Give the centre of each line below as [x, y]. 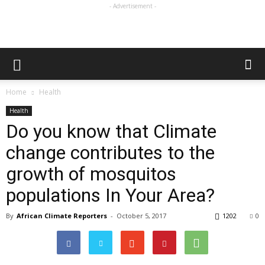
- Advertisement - [132, 6]
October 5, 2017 [141, 216]
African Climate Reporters [62, 216]
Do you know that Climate [111, 131]
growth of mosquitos [91, 174]
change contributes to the [110, 153]
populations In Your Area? [110, 195]
